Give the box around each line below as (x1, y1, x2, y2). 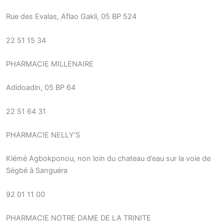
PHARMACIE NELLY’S (6, 130, 80, 140)
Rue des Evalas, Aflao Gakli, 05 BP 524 (6, 12, 136, 21)
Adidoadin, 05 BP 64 (6, 83, 75, 92)
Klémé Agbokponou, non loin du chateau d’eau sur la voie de (6, 154, 210, 163)
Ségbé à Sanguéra (6, 166, 67, 175)
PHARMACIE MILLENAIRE (6, 59, 93, 69)
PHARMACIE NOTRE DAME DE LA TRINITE (6, 213, 151, 223)
